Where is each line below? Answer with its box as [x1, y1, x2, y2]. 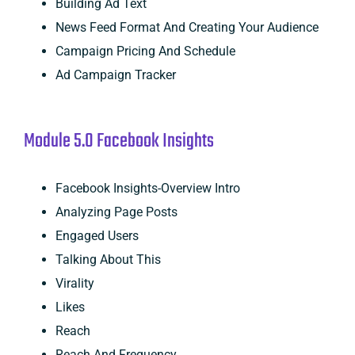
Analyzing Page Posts [55, 204, 177, 219]
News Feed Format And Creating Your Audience [55, 19, 319, 35]
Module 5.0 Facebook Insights [23, 125, 214, 157]
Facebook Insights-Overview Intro [55, 180, 240, 196]
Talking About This [55, 251, 161, 267]
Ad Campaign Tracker [55, 67, 176, 82]
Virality [55, 275, 94, 291]
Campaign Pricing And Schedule [55, 43, 235, 59]
